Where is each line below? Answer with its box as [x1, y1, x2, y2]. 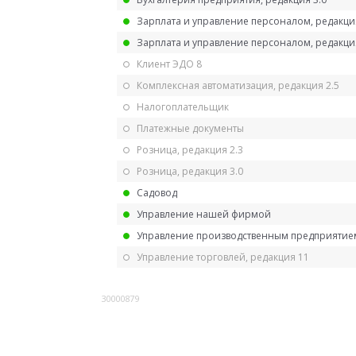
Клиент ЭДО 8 [137, 56, 202, 71]
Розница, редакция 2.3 [137, 142, 243, 157]
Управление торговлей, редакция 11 [137, 250, 309, 264]
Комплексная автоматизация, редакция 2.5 [137, 78, 339, 92]
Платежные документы [137, 121, 244, 135]
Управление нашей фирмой [137, 207, 271, 221]
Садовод [137, 185, 177, 199]
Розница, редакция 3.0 [137, 164, 243, 178]
